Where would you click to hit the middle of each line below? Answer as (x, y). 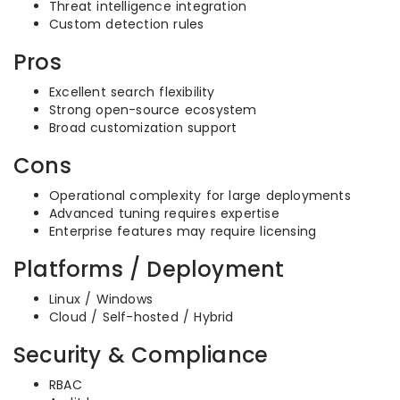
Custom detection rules (127, 24)
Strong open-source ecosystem (153, 110)
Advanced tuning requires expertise (164, 213)
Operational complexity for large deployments (200, 196)
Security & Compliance (141, 355)
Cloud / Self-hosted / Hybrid (142, 317)
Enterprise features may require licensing (183, 231)
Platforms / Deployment (149, 269)
